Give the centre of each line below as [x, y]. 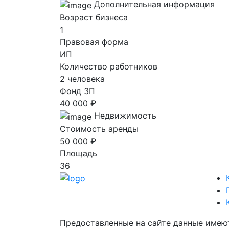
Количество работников [109, 66]
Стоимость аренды [99, 129]
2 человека [82, 78]
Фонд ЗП [77, 91]
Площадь [78, 153]
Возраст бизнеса [94, 17]
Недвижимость [125, 115]
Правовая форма [94, 42]
